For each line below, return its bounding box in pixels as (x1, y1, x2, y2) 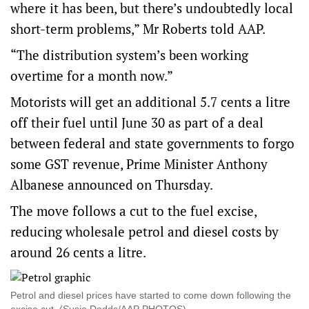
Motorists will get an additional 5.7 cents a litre (10, 93, 290, 110)
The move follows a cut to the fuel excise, (10, 202, 257, 219)
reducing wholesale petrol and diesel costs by (10, 223, 279, 240)
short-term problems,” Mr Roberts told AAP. (10, 20, 266, 37)
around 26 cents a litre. (10, 243, 146, 261)
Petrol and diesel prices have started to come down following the (10, 290, 291, 301)
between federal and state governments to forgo (10, 134, 295, 152)
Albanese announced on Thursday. (10, 176, 213, 193)
